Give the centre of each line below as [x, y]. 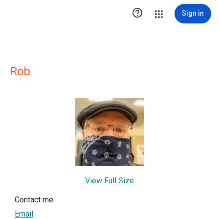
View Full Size [109, 181]
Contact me [34, 200]
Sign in [193, 13]
